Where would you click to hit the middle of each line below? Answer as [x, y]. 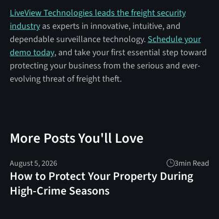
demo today [32, 52]
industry [25, 26]
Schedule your [174, 39]
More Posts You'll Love [77, 138]
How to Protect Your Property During [101, 176]
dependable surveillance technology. [78, 39]
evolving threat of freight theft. [66, 79]
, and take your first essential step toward [130, 52]
